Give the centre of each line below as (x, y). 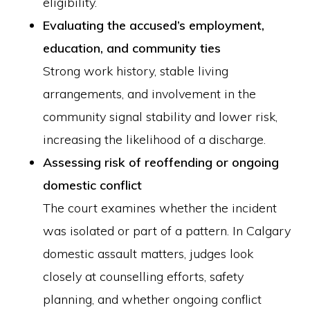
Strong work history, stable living (136, 71)
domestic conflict (93, 185)
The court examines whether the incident (160, 208)
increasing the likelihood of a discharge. (155, 139)
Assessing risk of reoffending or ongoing (161, 162)
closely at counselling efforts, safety (144, 276)
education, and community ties (132, 48)
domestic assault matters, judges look (148, 254)
